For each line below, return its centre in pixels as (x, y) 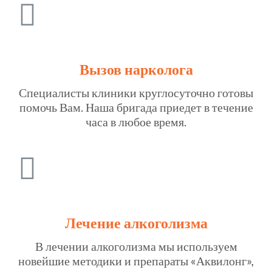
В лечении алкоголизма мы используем (136, 246)
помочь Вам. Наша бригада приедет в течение (136, 107)
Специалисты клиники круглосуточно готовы (136, 92)
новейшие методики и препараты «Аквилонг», (136, 261)
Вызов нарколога (136, 69)
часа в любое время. (136, 121)
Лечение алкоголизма (136, 223)
